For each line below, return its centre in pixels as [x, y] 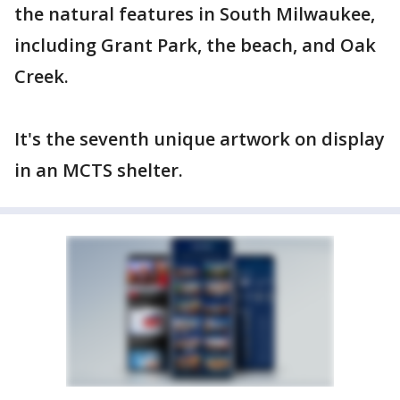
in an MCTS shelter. [99, 170]
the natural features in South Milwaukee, [195, 14]
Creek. [42, 76]
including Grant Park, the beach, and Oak [195, 45]
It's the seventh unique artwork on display [200, 139]
